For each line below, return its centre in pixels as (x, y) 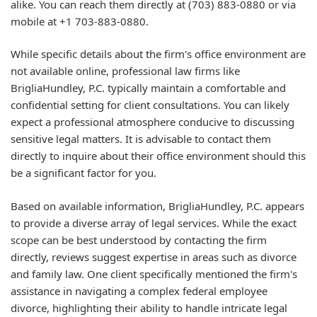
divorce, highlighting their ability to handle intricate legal (149, 307)
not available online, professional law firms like (125, 71)
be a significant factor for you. (83, 173)
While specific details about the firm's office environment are (158, 54)
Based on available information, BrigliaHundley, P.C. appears (157, 206)
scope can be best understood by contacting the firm (139, 240)
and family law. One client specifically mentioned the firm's (154, 273)
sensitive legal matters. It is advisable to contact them (141, 139)
